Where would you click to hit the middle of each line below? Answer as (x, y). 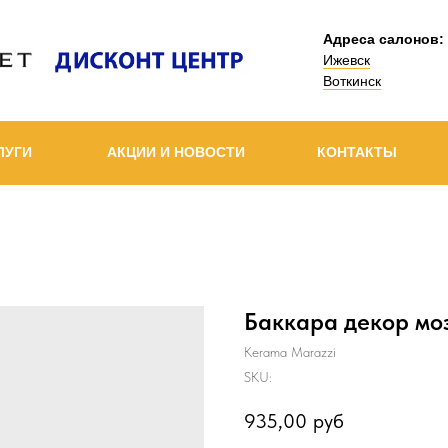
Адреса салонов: (383, 39)
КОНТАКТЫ (357, 152)
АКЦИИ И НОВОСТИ (176, 152)
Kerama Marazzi (290, 352)
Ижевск (346, 60)
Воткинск (352, 81)
